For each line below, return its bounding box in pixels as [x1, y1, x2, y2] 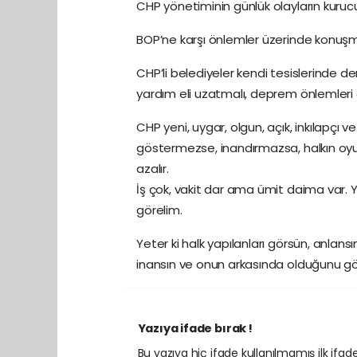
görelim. [136, 202, 182, 218]
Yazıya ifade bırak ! [137, 320, 253, 336]
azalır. [136, 160, 169, 177]
